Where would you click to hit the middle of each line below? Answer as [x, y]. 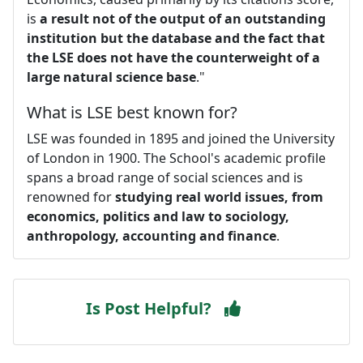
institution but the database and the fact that [176, 38]
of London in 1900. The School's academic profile [176, 158]
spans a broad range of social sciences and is [165, 177]
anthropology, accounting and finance [152, 235]
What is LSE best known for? [132, 112]
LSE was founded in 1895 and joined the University [181, 138]
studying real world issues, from [219, 196]
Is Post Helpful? [149, 308]
